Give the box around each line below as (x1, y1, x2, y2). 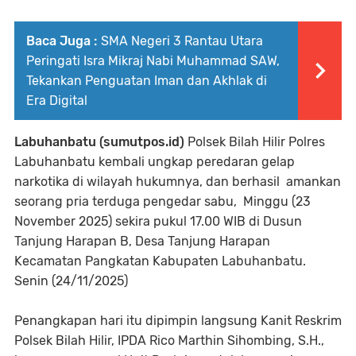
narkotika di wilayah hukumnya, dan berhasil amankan (14, 174, 341, 190)
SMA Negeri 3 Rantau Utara (101, 33, 263, 49)
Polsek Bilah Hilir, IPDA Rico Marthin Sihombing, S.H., (14, 333, 324, 349)
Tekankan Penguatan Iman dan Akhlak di (26, 73, 267, 89)
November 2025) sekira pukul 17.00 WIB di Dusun (14, 214, 302, 230)
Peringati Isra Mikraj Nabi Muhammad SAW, (26, 53, 280, 69)
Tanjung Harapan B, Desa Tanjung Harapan (14, 234, 273, 250)
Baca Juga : (26, 33, 97, 49)
